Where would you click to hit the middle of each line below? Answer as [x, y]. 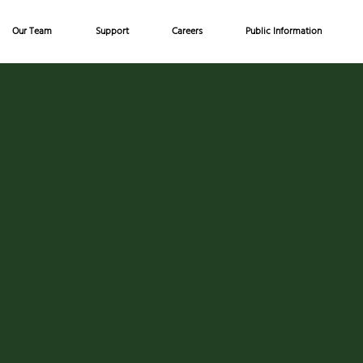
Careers [187, 32]
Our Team [32, 32]
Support [112, 32]
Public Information [283, 32]
